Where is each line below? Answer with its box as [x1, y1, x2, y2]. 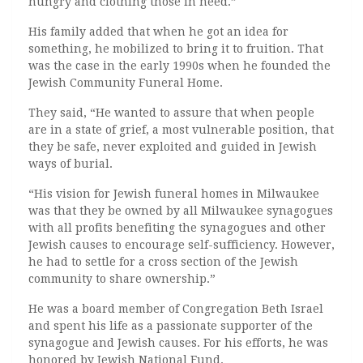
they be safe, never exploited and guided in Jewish [28, 140, 317, 153]
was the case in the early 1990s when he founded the [28, 59, 331, 72]
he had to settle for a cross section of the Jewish [28, 255, 298, 268]
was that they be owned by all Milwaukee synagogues [28, 204, 333, 217]
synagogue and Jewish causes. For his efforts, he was [28, 336, 328, 349]
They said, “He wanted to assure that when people [28, 106, 314, 119]
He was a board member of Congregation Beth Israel [28, 302, 323, 315]
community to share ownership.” [28, 272, 216, 285]
